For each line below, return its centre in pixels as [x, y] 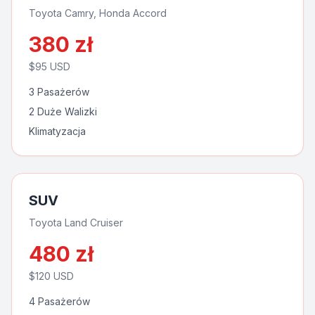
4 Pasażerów [59, 301]
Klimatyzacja [57, 131]
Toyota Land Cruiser [76, 223]
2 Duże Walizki [63, 111]
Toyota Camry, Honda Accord [98, 13]
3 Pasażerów [59, 92]
